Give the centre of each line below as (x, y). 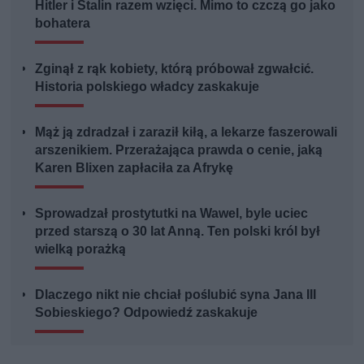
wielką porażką (81, 249)
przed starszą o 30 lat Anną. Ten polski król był (178, 232)
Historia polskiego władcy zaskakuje (147, 87)
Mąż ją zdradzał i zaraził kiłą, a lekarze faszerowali (186, 132)
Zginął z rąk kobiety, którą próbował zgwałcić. (175, 69)
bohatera (63, 24)
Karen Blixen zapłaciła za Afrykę (134, 168)
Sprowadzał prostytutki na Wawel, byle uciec (172, 214)
